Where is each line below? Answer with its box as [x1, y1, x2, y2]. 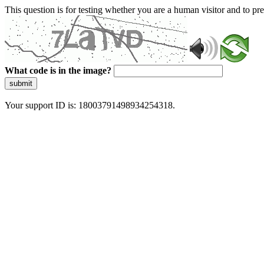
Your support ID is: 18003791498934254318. [5, 100, 175, 110]
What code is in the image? [5, 65, 111, 75]
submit [9, 79, 32, 88]
